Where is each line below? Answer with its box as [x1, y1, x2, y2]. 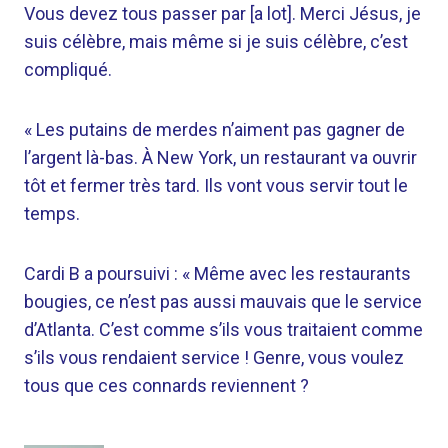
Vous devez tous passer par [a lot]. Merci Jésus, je [24, 3, 421, 24]
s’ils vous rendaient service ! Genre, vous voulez [24, 347, 404, 368]
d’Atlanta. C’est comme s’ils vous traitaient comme [24, 319, 423, 340]
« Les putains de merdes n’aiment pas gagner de [24, 119, 405, 140]
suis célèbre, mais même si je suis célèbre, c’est [24, 31, 408, 52]
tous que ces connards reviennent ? [24, 375, 309, 396]
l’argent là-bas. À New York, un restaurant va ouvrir [24, 147, 417, 168]
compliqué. [24, 59, 112, 80]
